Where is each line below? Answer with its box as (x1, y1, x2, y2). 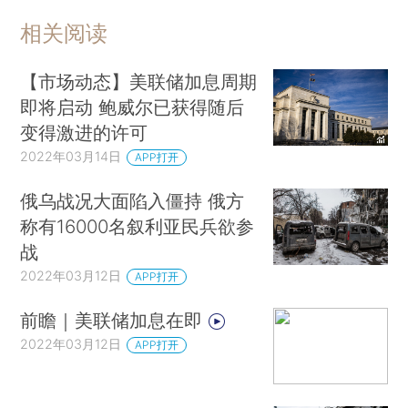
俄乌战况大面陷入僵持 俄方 (20, 189, 245, 213)
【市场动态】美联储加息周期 (20, 70, 258, 94)
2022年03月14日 (20, 148, 122, 165)
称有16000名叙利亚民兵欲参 (20, 215, 255, 239)
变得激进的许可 (20, 121, 148, 145)
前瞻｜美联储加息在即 (20, 309, 209, 332)
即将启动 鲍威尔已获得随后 (20, 96, 245, 119)
